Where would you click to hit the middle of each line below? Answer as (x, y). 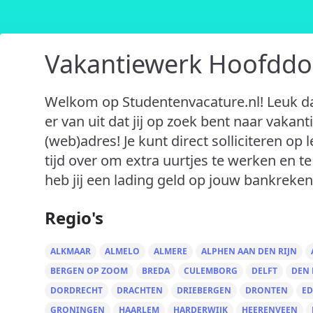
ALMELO (122, 251)
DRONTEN (267, 290)
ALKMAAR (71, 251)
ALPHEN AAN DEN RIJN (249, 251)
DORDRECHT (77, 290)
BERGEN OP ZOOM (89, 271)
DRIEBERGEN (204, 290)
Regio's (74, 218)
